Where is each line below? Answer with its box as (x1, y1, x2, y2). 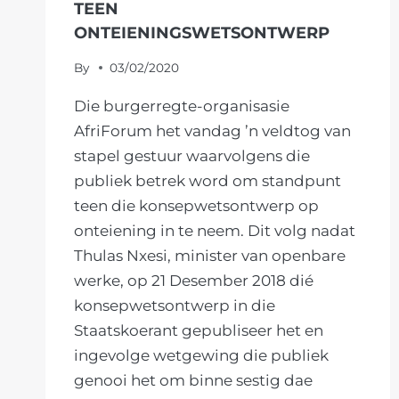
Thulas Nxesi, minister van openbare (74, 246, 346, 265)
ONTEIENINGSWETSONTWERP (74, 22, 330, 43)
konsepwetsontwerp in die (74, 296, 275, 314)
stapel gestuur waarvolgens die (74, 146, 310, 165)
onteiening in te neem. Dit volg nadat (74, 221, 355, 240)
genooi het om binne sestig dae (74, 370, 313, 389)
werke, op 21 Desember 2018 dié (74, 271, 313, 289)
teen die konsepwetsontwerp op (74, 196, 319, 215)
